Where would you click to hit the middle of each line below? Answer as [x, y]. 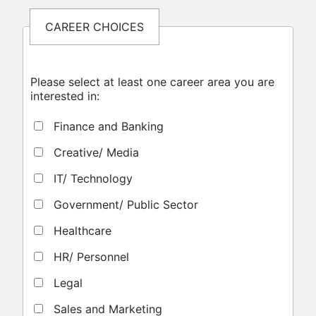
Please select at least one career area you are [152, 82]
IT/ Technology [91, 179]
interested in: [65, 96]
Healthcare [80, 231]
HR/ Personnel [89, 257]
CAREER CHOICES [94, 26]
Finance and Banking [107, 127]
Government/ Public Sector [124, 205]
